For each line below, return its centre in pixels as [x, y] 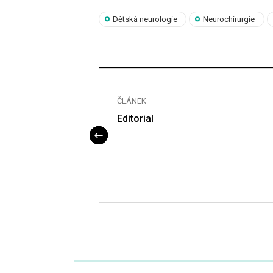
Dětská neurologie [145, 19]
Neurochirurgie [229, 19]
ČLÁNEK [132, 101]
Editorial [135, 118]
